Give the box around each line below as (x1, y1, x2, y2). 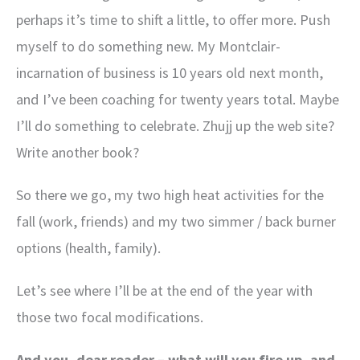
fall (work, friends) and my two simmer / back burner (16, 211, 336, 231)
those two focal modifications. (16, 307, 203, 326)
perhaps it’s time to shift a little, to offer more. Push (16, 10, 330, 29)
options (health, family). (16, 238, 161, 257)
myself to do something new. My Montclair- (16, 36, 280, 55)
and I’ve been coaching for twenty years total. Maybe (16, 89, 339, 108)
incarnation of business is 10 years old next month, (16, 63, 323, 82)
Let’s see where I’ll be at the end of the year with (16, 280, 313, 300)
